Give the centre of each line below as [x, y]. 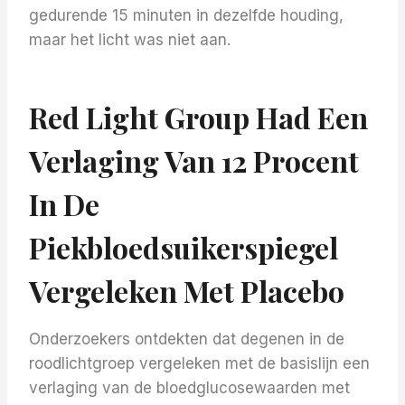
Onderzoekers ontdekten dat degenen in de [187, 339]
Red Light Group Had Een [198, 118]
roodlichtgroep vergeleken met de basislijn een [199, 364]
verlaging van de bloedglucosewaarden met [189, 388]
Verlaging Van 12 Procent [194, 161]
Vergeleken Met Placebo [187, 291]
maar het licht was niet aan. [130, 40]
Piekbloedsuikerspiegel [184, 248]
